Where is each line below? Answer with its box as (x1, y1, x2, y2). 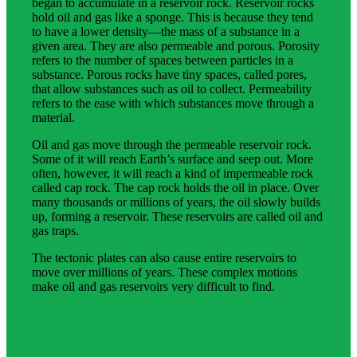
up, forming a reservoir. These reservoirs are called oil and (32, 209, 323, 223)
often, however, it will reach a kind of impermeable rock (32, 166, 313, 180)
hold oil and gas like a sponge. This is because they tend (32, 10, 313, 24)
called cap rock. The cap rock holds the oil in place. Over (32, 180, 319, 194)
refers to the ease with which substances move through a (32, 96, 314, 110)
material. (32, 110, 75, 124)
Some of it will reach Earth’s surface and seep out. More (32, 151, 313, 166)
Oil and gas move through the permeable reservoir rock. (32, 137, 312, 151)
